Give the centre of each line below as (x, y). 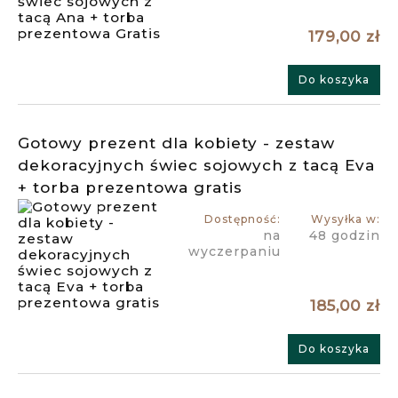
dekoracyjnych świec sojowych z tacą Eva (196, 165)
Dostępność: (242, 219)
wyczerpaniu (234, 251)
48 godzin (344, 235)
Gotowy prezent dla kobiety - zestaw (176, 143)
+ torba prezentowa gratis (130, 187)
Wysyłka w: (345, 219)
